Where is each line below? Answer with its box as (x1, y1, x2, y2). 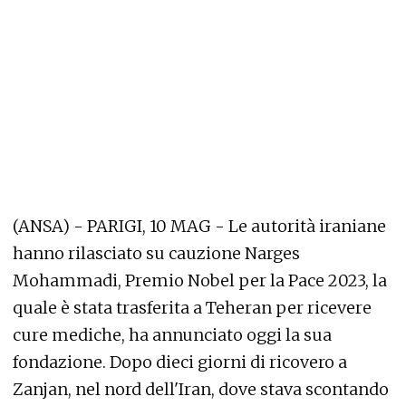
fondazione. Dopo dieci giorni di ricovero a (13, 352, 347, 372)
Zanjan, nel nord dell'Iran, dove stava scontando (13, 379, 389, 400)
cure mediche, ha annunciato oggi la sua (13, 324, 332, 345)
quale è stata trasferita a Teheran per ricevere (13, 297, 372, 318)
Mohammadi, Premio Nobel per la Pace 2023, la (13, 270, 387, 291)
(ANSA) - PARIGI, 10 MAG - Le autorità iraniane (13, 216, 386, 237)
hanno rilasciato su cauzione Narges (13, 243, 300, 264)
